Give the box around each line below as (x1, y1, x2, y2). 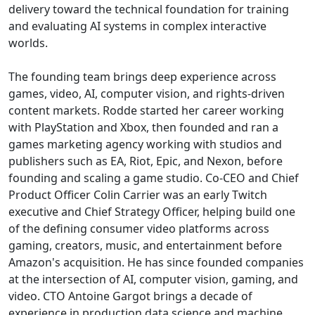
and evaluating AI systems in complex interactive (8, 18, 266, 34)
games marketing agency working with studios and (8, 136, 282, 152)
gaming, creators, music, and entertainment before (8, 237, 282, 253)
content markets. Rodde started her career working (8, 102, 284, 118)
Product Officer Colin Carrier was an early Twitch (8, 186, 267, 202)
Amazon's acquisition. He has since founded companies (8, 254, 304, 270)
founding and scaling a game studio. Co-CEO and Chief (8, 169, 299, 186)
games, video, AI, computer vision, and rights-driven (8, 85, 285, 101)
